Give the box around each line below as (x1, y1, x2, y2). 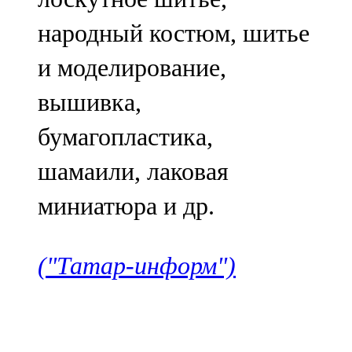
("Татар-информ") (38, 251, 236, 280)
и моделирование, (38, 53, 226, 82)
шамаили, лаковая (38, 157, 229, 186)
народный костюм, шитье (38, 19, 310, 48)
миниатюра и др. (38, 192, 214, 221)
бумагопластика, (38, 123, 213, 152)
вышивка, (38, 88, 141, 117)
